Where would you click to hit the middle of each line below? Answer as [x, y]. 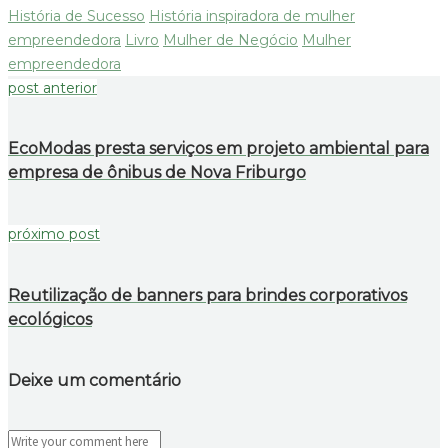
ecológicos [50, 319]
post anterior [52, 87]
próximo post [54, 234]
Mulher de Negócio [230, 39]
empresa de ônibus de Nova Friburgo [157, 173]
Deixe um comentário [94, 380]
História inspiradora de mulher [252, 15]
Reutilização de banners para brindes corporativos [207, 295]
